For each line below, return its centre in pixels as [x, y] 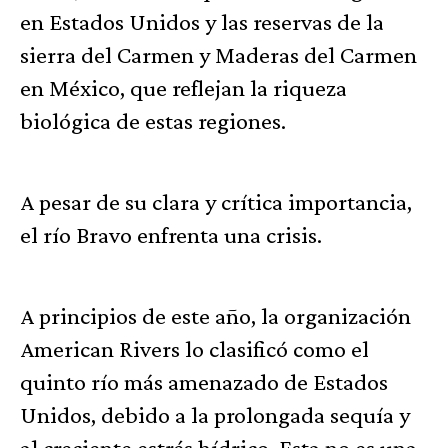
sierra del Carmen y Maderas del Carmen [218, 55]
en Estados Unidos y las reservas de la [202, 22]
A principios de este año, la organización [215, 316]
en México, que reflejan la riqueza [183, 88]
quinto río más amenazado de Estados [204, 382]
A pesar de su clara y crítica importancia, [216, 202]
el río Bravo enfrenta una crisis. [171, 235]
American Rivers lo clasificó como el [194, 349]
